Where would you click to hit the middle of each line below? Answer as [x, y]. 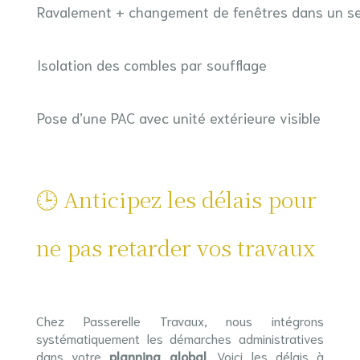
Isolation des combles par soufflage [151, 64]
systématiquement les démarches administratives [180, 338]
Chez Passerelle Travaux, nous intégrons [180, 320]
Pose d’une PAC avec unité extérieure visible [178, 117]
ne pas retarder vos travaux [175, 247]
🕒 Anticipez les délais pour [176, 199]
